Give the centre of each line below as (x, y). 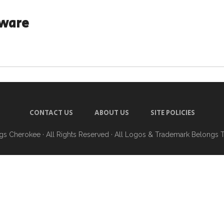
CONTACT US (51, 113)
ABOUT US (111, 113)
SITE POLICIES (172, 113)
